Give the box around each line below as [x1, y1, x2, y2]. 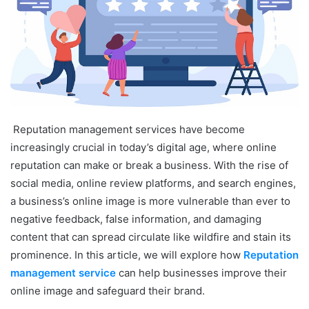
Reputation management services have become [13, 122, 245, 136]
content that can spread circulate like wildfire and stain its [10, 230, 291, 243]
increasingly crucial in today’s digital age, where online [10, 140, 277, 154]
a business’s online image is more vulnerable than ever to [10, 194, 290, 208]
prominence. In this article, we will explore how [10, 248, 243, 261]
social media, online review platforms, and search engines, [10, 176, 296, 190]
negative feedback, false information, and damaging [10, 212, 261, 226]
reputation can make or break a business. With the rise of [10, 158, 288, 172]
